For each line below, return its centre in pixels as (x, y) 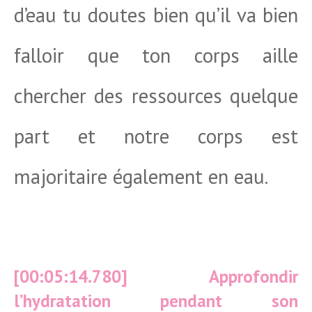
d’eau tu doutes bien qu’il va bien (156, 15)
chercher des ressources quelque (156, 95)
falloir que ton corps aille (156, 55)
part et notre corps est (156, 136)
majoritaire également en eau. (141, 176)
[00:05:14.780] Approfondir (156, 276)
